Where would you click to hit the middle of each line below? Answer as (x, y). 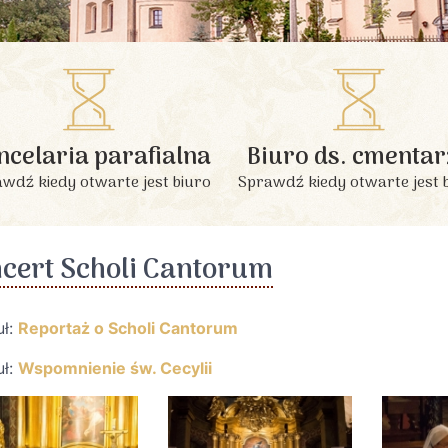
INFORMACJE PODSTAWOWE (224, 127)
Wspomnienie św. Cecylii (115, 368)
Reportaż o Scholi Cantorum (128, 328)
